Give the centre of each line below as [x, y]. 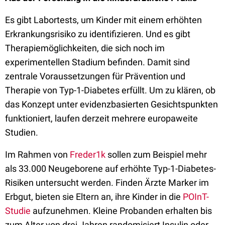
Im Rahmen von [37, 154]
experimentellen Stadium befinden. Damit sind [97, 62]
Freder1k [88, 154]
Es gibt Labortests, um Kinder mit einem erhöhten [103, 20]
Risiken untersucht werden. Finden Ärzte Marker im [107, 183]
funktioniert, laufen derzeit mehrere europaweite [101, 118]
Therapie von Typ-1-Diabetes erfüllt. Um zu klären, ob [110, 90]
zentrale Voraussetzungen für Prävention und [95, 76]
